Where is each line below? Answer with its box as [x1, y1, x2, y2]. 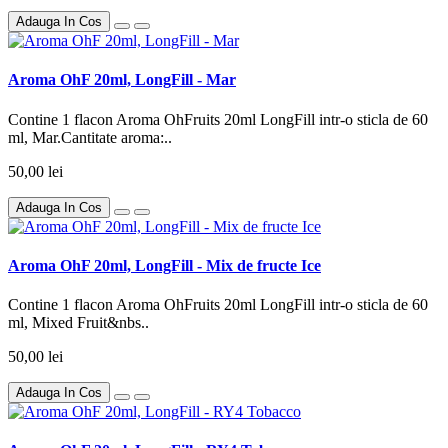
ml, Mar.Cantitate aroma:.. [8, 128, 172, 146]
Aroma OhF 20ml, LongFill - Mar [8, 71, 236, 89]
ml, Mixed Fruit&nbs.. [8, 314, 149, 332]
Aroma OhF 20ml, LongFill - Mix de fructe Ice [8, 256, 321, 274]
